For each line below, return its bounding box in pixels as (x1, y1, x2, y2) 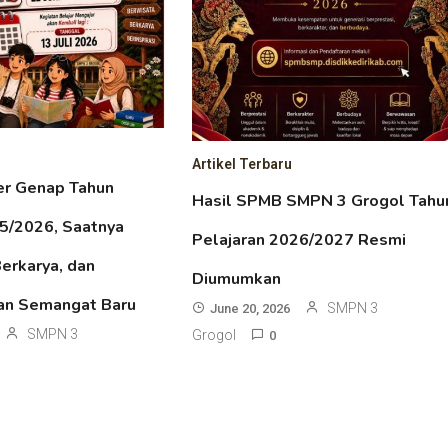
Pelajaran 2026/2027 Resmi (192, 229, 407, 252)
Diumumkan (192, 268, 282, 291)
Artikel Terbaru (192, 156, 293, 173)
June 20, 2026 (210, 301, 291, 317)
